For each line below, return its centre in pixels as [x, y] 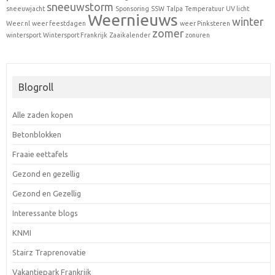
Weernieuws [133, 20]
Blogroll [36, 87]
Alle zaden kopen [42, 114]
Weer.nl [18, 23]
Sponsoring [132, 8]
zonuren [198, 35]
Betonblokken [37, 134]
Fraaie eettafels [40, 154]
